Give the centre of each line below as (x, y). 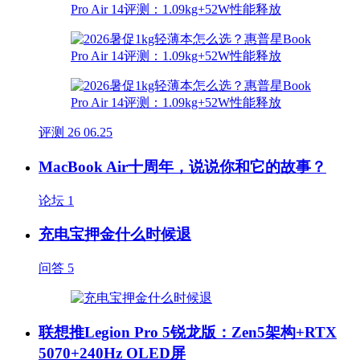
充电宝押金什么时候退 (115, 235)
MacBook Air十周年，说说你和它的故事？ (182, 167)
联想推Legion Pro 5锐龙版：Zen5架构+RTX (188, 332)
